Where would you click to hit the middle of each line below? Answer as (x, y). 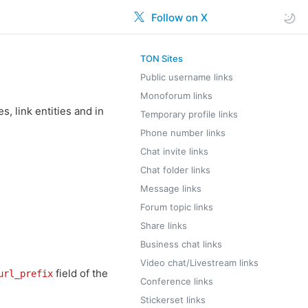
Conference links (177, 281)
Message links (171, 188)
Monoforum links (176, 96)
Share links (164, 225)
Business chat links (181, 244)
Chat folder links (175, 170)
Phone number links (183, 133)
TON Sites (162, 58)
